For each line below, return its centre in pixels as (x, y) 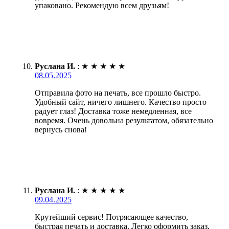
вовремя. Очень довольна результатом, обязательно (124, 121)
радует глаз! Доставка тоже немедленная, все (113, 111)
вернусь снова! (61, 130)
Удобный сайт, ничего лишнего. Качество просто (121, 102)
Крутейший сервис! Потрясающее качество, (111, 217)
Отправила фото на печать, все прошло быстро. (118, 93)
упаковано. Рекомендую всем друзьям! (102, 6)
